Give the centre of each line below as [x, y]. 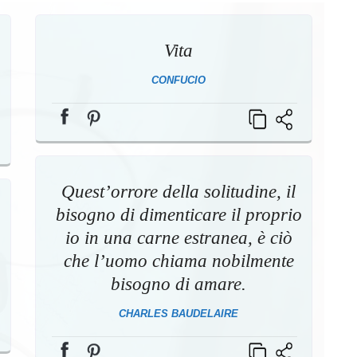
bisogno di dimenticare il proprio [178, 214]
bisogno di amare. [179, 284]
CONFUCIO [179, 80]
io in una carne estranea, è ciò [178, 237]
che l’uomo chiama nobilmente [178, 261]
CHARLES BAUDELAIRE [179, 313]
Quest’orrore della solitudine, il [179, 191]
